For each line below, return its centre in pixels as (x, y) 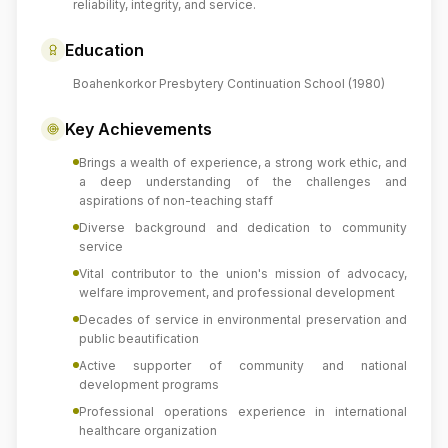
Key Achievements (138, 129)
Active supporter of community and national (243, 365)
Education (104, 50)
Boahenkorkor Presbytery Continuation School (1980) (229, 83)
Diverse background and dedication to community (243, 227)
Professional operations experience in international (243, 411)
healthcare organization (148, 430)
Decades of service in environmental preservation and (243, 319)
